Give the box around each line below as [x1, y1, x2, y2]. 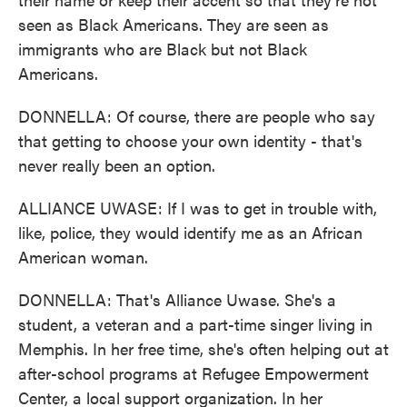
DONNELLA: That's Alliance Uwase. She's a [18, 288, 336, 311]
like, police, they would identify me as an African [18, 221, 362, 243]
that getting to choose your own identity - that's [18, 129, 362, 152]
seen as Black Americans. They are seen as [18, 13, 329, 35]
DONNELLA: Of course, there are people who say [18, 104, 375, 127]
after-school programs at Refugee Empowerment [18, 362, 369, 384]
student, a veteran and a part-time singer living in [18, 313, 372, 335]
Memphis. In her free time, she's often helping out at [18, 337, 389, 360]
